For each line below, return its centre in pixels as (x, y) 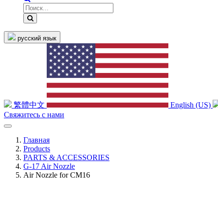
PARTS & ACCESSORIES (66, 158)
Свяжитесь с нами (34, 115)
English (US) (191, 105)
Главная (36, 140)
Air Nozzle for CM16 (57, 175)
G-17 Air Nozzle (49, 166)
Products (37, 149)
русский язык (37, 38)
